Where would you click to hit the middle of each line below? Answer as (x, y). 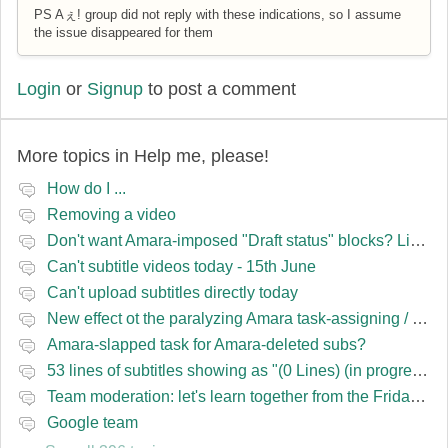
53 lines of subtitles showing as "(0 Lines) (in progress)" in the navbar (420, 370)
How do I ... (86, 188)
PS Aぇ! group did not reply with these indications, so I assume (217, 14)
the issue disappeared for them (123, 32)
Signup (115, 88)
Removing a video (111, 214)
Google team (92, 422)
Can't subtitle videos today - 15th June (181, 266)
